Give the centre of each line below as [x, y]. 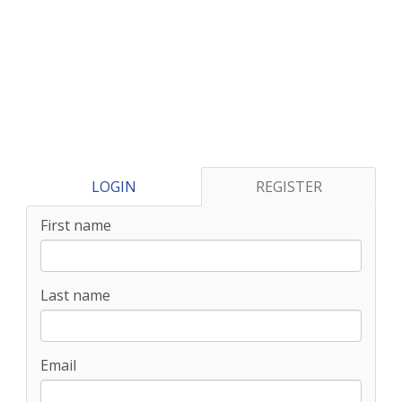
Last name [75, 295]
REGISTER [288, 187]
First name [76, 225]
